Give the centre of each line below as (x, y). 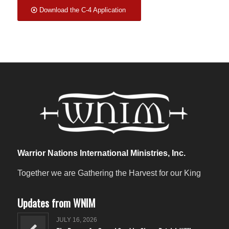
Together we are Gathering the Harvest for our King (109, 173)
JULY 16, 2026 (76, 220)
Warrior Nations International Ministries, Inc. (101, 153)
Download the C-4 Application (82, 10)
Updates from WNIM (56, 203)
